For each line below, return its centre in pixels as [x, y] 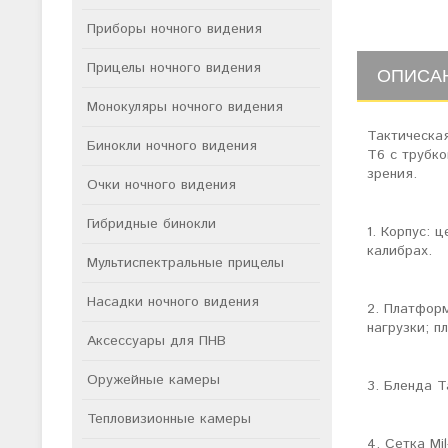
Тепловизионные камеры [169, 419]
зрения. [392, 174]
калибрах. [400, 251]
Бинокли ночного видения [172, 146]
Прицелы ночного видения [174, 68]
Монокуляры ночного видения [185, 107]
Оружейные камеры [153, 380]
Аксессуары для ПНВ [156, 341]
